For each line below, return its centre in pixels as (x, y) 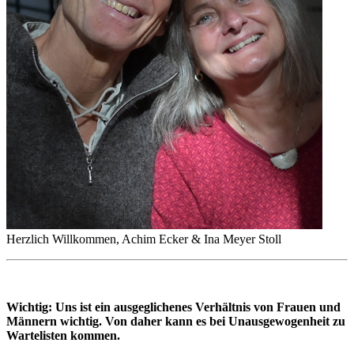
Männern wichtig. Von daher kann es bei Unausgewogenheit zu (176, 321)
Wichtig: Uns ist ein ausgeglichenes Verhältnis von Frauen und (173, 307)
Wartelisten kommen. (63, 335)
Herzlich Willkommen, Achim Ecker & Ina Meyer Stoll (144, 239)
